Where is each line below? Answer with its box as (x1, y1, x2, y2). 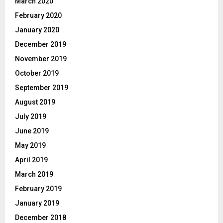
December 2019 (15, 40, 66, 49)
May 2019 (15, 141, 46, 150)
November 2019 (15, 55, 67, 63)
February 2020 (15, 11, 62, 20)
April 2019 (15, 156, 48, 164)
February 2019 (15, 185, 62, 193)
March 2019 (15, 170, 53, 179)
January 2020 (15, 26, 59, 34)
